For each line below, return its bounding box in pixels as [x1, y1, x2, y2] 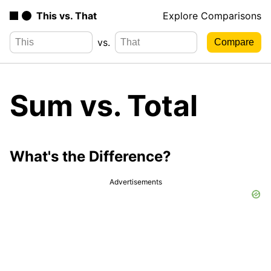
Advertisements [109, 177, 162, 186]
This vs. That [36, 10, 97, 22]
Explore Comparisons [163, 10, 261, 22]
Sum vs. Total [10, 87, 198, 123]
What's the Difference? [10, 147, 171, 165]
